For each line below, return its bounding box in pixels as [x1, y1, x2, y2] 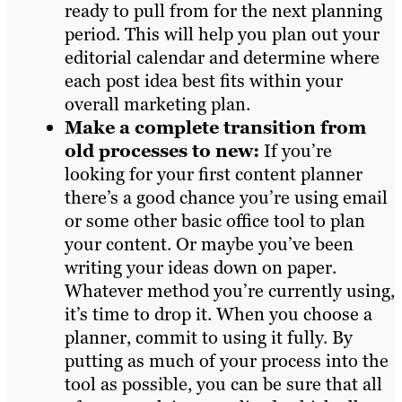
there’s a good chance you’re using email [65, 186, 388, 210]
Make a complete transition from [65, 116, 366, 140]
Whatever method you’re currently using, [65, 279, 395, 303]
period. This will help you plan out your [65, 22, 380, 47]
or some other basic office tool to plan [65, 209, 365, 233]
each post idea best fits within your [65, 69, 343, 93]
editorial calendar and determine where [65, 46, 380, 70]
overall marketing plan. [65, 92, 250, 117]
